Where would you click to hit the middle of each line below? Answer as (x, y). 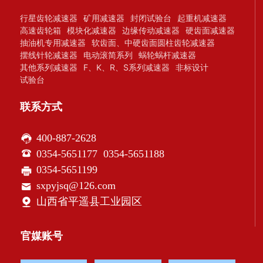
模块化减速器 (92, 31)
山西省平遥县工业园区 (90, 202)
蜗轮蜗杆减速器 (168, 55)
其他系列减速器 (49, 68)
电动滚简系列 (108, 55)
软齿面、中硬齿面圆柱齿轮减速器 (154, 43)
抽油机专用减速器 (53, 43)
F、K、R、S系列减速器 (127, 68)
